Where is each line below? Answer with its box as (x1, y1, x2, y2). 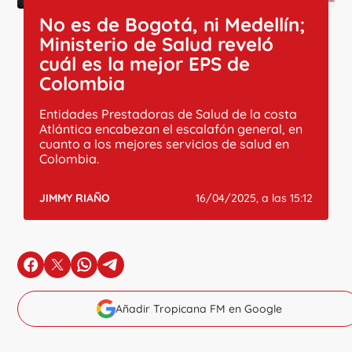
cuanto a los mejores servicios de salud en (39, 135, 290, 152)
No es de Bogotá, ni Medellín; (39, 12, 306, 36)
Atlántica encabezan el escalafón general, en (39, 120, 303, 137)
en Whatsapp (83, 263, 163, 280)
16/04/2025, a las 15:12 (195, 190, 313, 205)
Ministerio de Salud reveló (39, 31, 274, 56)
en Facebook (30, 263, 107, 280)
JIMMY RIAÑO (39, 190, 111, 205)
